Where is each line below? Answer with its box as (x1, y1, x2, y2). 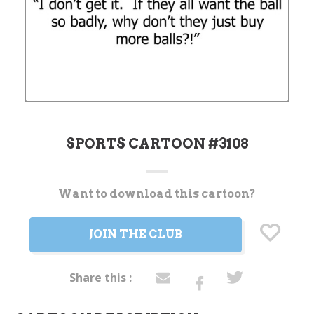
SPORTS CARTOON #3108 (65, 135, 249, 152)
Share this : (69, 269, 132, 285)
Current (25, 187, 60, 199)
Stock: (25, 200, 54, 212)
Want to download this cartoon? (58, 186, 256, 200)
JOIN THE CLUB (89, 227, 182, 241)
